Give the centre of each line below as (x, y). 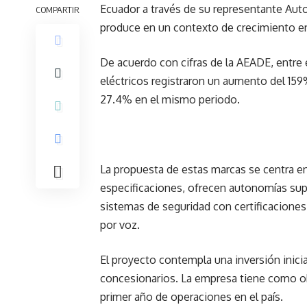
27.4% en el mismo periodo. (170, 99)
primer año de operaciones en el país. (192, 297)
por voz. (120, 225)
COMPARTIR (58, 10)
